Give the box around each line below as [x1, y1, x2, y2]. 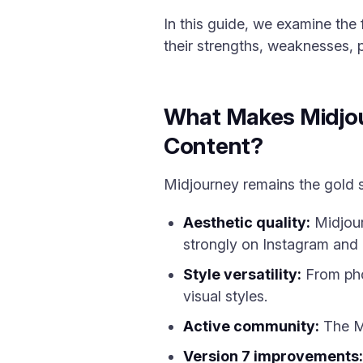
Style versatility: [183, 266, 301, 283]
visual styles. [183, 288, 267, 305]
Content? [164, 132, 263, 160]
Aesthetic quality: [183, 214, 310, 231]
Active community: [183, 318, 319, 335]
